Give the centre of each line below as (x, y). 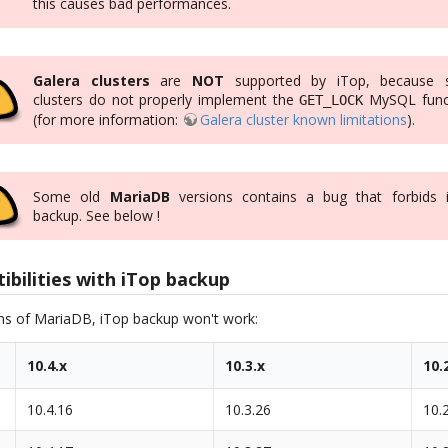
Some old (71, 196)
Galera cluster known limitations (304, 119)
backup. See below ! (97, 215)
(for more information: (108, 119)
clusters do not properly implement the (166, 99)
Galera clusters (91, 80)
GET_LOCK (331, 99)
